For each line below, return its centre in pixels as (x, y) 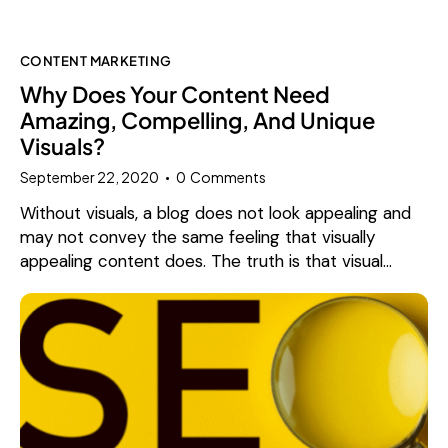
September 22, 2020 (89, 176)
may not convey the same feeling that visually (197, 236)
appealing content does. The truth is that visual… (206, 260)
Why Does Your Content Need (175, 94)
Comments (228, 176)
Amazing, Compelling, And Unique (197, 120)
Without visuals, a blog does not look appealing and (215, 212)
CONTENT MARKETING (96, 60)
